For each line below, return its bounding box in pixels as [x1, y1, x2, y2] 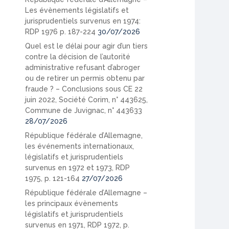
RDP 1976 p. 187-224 [25, 27, 96, 36]
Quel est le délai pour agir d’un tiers [25, 41, 148, 50]
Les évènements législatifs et [25, 6, 129, 14]
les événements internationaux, [25, 142, 134, 150]
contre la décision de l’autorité [25, 52, 131, 61]
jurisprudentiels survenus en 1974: [25, 16, 141, 25]
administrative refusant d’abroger [25, 63, 141, 72]
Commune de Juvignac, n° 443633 [25, 106, 143, 114]
